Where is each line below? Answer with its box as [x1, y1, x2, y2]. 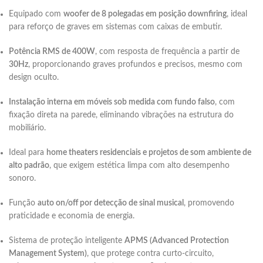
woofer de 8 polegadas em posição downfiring [63, 10, 227, 18]
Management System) [9, 249, 87, 258]
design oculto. [9, 73, 59, 82]
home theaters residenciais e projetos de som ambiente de [46, 149, 251, 157]
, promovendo [184, 199, 234, 207]
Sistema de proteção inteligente [9, 237, 124, 245]
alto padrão [9, 161, 49, 170]
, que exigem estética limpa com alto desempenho [49, 161, 230, 170]
